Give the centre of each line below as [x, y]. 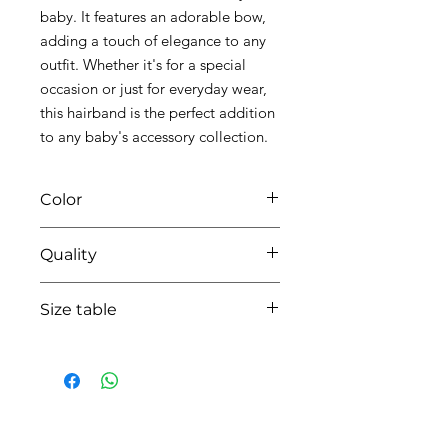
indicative [71, 346]
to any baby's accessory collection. [156, 136]
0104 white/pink [89, 236]
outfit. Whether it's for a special [143, 64]
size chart [132, 346]
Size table [78, 309]
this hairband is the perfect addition [157, 112]
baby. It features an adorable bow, [153, 16]
